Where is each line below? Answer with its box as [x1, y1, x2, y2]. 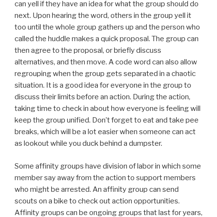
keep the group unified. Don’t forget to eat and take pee [15, 116, 199, 125]
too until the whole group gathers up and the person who [15, 23, 200, 32]
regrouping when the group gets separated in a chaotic [15, 69, 196, 78]
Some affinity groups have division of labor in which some [15, 161, 201, 170]
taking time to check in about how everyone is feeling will [15, 104, 201, 113]
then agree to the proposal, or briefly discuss [15, 46, 161, 55]
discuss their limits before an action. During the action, [15, 93, 190, 102]
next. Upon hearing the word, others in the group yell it [15, 11, 191, 20]
